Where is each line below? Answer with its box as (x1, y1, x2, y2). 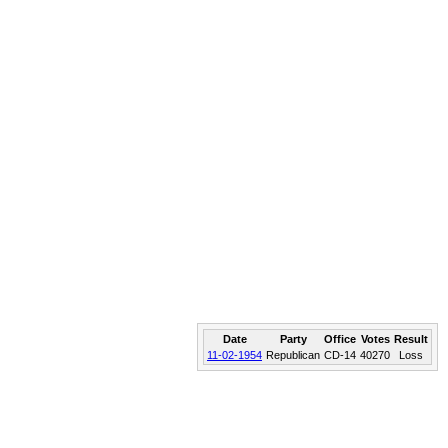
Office (324, 333, 356, 345)
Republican (266, 349, 320, 361)
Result (394, 333, 428, 345)
